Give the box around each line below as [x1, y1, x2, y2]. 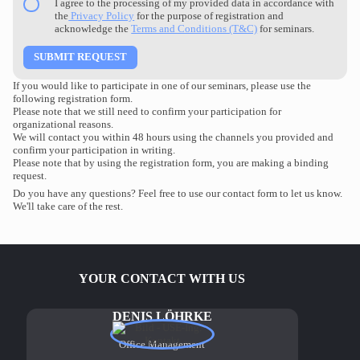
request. [13, 169, 47, 182]
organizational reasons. [13, 117, 114, 130]
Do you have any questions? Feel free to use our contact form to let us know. [13, 187, 343, 199]
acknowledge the [55, 22, 132, 35]
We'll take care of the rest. [13, 200, 124, 212]
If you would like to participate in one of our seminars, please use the [13, 79, 312, 92]
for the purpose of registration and [134, 9, 284, 22]
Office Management [119, 337, 206, 350]
